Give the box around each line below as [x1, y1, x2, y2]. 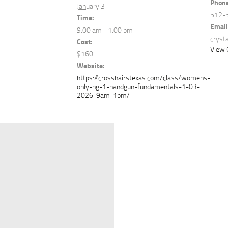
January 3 [76, 1, 105, 11]
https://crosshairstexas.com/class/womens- [76, 73, 210, 83]
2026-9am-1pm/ [76, 90, 130, 100]
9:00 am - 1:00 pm [76, 25, 133, 35]
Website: [76, 60, 105, 71]
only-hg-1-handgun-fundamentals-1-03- [76, 81, 200, 92]
